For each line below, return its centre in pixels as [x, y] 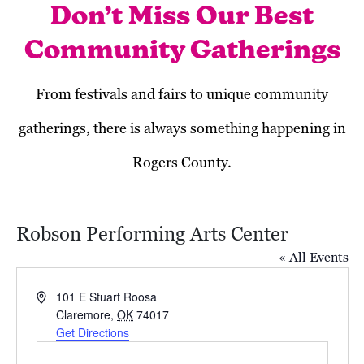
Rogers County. [182, 162]
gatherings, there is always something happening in [182, 128]
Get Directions [93, 332]
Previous [48, 351]
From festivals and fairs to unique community [182, 94]
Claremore [84, 314]
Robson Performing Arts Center [152, 234]
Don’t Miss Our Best [182, 18]
